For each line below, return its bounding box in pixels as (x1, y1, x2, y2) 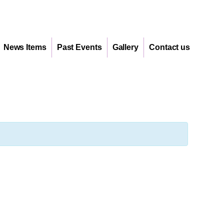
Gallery (112, 43, 138, 51)
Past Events (56, 43, 102, 51)
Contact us (149, 43, 190, 51)
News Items (3, 43, 46, 51)
